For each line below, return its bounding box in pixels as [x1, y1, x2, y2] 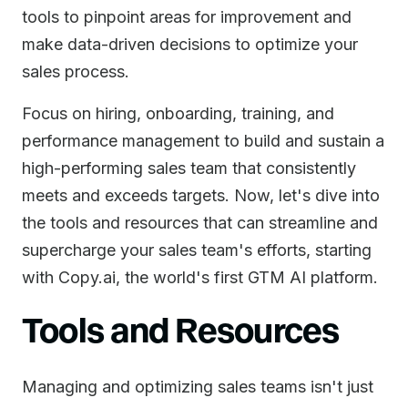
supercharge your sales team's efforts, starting [22, 240, 372, 260]
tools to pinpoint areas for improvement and [22, 7, 352, 26]
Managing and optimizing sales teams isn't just [22, 377, 373, 396]
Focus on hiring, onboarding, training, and [22, 104, 334, 123]
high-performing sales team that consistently [22, 158, 356, 178]
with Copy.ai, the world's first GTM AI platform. [22, 268, 378, 287]
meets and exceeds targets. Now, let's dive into [22, 186, 380, 205]
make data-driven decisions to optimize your [22, 35, 358, 54]
